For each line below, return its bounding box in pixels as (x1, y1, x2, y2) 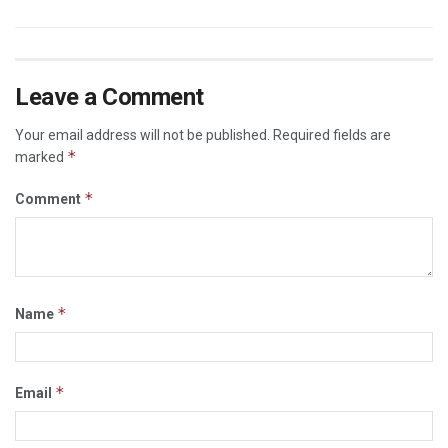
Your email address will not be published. (15, 127, 270, 144)
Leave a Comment (15, 83, 204, 112)
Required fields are (273, 127, 391, 144)
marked (15, 149, 67, 166)
